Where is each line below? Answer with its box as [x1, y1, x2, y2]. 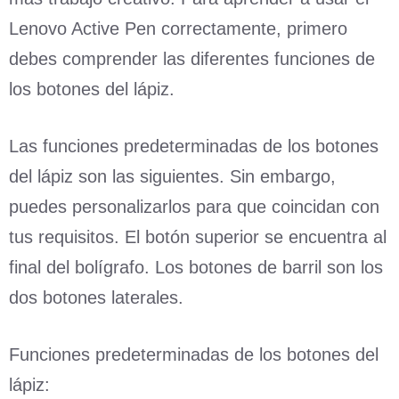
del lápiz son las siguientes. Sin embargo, [9, 166, 336, 186]
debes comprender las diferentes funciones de [9, 48, 375, 69]
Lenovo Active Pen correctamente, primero [9, 18, 347, 38]
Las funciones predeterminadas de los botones [9, 135, 379, 156]
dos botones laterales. [9, 287, 183, 307]
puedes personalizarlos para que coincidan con [9, 196, 379, 216]
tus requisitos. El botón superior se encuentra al [9, 226, 387, 247]
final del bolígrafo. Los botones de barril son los [9, 256, 383, 277]
